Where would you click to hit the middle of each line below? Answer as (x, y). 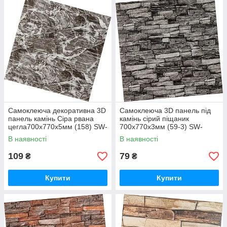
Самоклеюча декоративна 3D (57, 110)
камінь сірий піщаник (154, 119)
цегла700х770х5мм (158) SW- (58, 127)
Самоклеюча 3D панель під (165, 110)
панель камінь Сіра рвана (51, 119)
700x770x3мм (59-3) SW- (161, 127)
